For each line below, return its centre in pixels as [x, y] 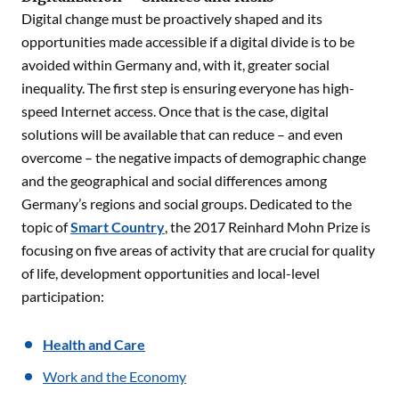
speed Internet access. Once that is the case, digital [175, 110]
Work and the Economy [114, 376]
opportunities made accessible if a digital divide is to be [188, 41]
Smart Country [118, 226]
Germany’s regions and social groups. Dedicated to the [187, 203]
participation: [63, 296]
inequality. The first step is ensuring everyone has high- [188, 87]
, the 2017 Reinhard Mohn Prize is [268, 226]
